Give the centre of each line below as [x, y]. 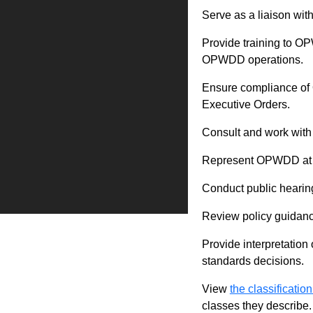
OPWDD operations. [255, 60]
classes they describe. [256, 306]
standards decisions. [253, 261]
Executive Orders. [246, 104]
